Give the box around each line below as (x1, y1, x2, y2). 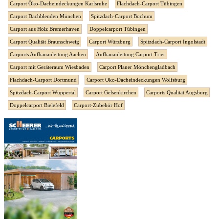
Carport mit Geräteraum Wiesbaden (10, 64, 89, 70)
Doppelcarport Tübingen (89, 26, 146, 32)
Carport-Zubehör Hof (74, 102, 123, 109)
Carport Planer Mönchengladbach (99, 64, 175, 70)
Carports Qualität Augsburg (146, 89, 208, 96)
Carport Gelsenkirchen (86, 89, 136, 96)
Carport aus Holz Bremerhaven (10, 26, 80, 32)
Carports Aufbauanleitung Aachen (10, 51, 86, 58)
